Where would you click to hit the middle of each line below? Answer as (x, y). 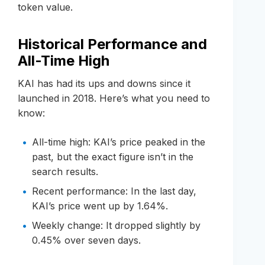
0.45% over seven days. (86, 240)
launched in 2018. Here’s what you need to (114, 98)
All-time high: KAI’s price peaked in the (119, 142)
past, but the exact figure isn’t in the (113, 156)
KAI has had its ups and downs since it (104, 83)
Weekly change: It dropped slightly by (116, 225)
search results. (65, 171)
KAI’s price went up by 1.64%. (100, 206)
